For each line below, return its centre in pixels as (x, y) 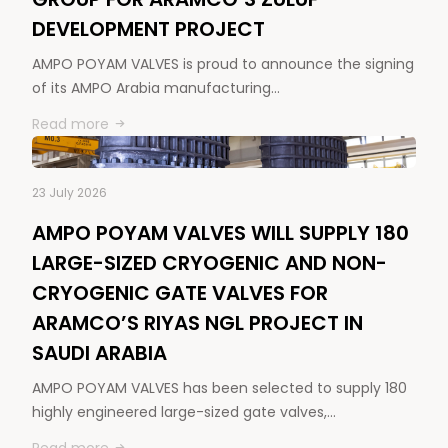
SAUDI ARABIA (99, 353)
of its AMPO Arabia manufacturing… (156, 88)
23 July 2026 (69, 193)
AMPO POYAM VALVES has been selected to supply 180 (219, 388)
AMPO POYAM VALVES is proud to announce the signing (223, 64)
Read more (70, 124)
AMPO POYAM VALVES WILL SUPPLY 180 (220, 233)
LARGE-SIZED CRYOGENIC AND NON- (209, 263)
